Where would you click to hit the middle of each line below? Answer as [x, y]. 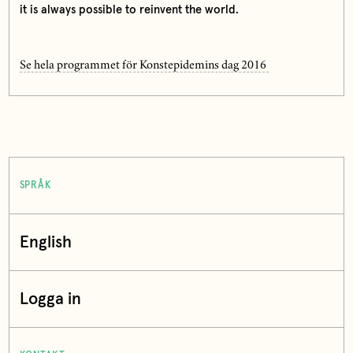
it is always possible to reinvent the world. [129, 9]
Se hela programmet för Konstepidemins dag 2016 [144, 66]
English [45, 243]
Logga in [50, 299]
